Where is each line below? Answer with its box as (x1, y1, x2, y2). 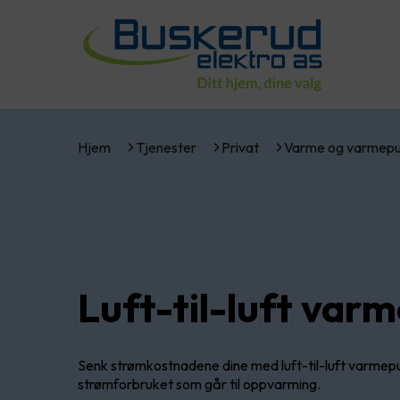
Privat (221, 138, 259, 156)
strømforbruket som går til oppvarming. (78, 375, 323, 394)
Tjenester (136, 138, 196, 156)
